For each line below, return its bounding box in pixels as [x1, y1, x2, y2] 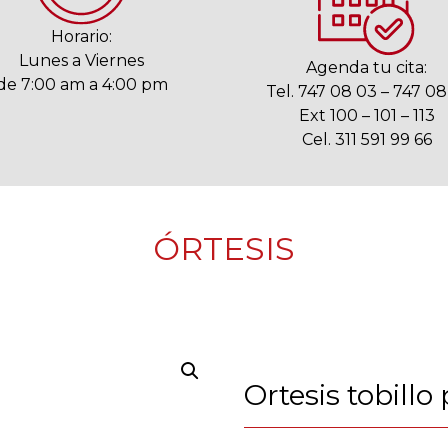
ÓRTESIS [153, 229, 295, 269]
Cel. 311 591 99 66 [301, 130, 432, 149]
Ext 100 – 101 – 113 [298, 106, 435, 125]
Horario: [51, 27, 112, 46]
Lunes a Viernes [19, 51, 144, 70]
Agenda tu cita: [306, 58, 427, 77]
